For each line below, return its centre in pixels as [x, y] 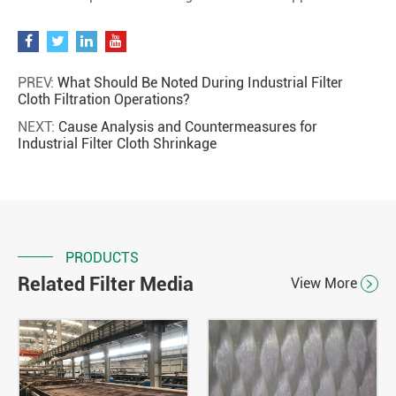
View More [326, 283]
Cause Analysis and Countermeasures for [188, 126]
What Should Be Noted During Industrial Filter [200, 82]
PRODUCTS [102, 257]
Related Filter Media [106, 284]
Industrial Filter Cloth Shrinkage [117, 143]
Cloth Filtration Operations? [104, 99]
